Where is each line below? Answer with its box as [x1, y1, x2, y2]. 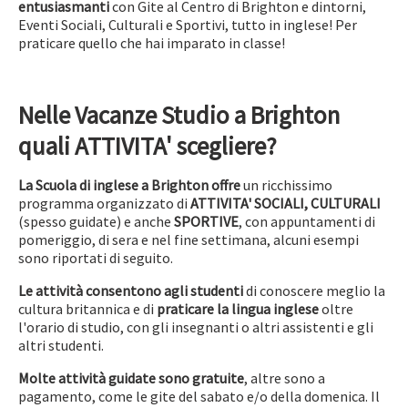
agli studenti [164, 281, 243, 300]
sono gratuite [158, 369, 244, 387]
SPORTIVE [174, 212, 239, 230]
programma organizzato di [18, 194, 188, 212]
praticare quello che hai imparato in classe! [18, 34, 285, 52]
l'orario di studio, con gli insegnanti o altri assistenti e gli [18, 318, 373, 336]
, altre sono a [244, 369, 325, 387]
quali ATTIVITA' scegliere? [18, 130, 277, 161]
